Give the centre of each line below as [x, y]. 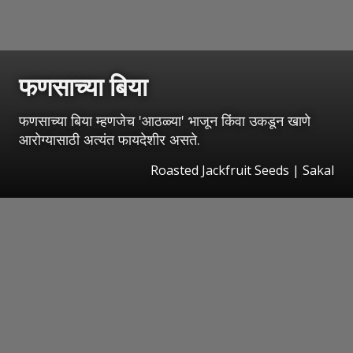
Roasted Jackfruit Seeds [220, 170]
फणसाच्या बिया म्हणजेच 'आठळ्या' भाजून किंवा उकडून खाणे [165, 120]
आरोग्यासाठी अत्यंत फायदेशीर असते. [110, 139]
